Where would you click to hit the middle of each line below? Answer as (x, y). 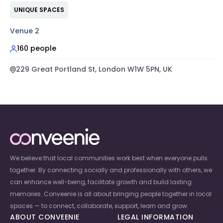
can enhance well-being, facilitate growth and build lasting (101, 182)
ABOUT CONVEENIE (45, 217)
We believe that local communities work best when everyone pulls (109, 158)
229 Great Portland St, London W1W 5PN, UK (94, 69)
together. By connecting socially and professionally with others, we (111, 170)
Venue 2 (25, 31)
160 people (36, 49)
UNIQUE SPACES (39, 10)
